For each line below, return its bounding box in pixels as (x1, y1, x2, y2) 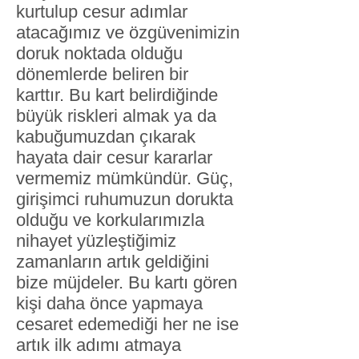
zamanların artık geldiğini (16, 252, 209, 272)
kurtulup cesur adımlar (16, 2, 188, 22)
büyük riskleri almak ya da (16, 106, 216, 126)
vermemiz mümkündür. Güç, (16, 168, 233, 188)
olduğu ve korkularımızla (16, 210, 204, 230)
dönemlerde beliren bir (16, 64, 188, 84)
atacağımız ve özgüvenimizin (16, 22, 240, 42)
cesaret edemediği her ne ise (16, 314, 239, 334)
